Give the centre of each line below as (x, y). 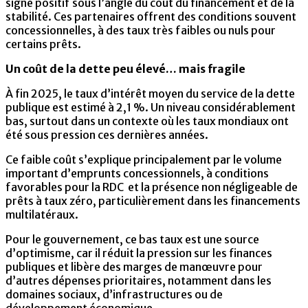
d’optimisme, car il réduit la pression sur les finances (139, 253)
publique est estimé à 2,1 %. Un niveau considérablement (151, 107)
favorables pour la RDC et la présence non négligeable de (152, 187)
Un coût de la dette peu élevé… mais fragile (125, 68)
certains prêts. (43, 44)
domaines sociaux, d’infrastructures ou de (114, 294)
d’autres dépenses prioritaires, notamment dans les (139, 280)
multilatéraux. (42, 214)
